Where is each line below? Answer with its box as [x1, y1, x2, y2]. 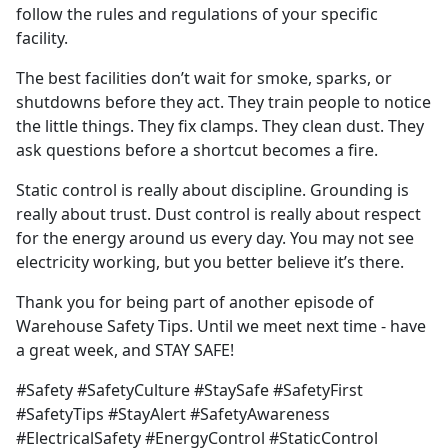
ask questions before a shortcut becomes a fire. [16, 139, 378, 162]
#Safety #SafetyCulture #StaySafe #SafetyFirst [16, 379, 363, 402]
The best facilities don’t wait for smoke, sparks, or [16, 67, 392, 90]
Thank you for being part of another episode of [16, 291, 374, 314]
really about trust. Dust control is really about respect [16, 203, 421, 226]
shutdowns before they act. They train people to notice [16, 91, 431, 114]
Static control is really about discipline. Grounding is [16, 179, 409, 202]
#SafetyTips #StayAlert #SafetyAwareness [16, 403, 330, 426]
